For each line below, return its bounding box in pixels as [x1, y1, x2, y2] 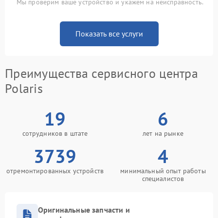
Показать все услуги [75, 29, 143, 38]
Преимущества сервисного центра [5, 65, 198, 81]
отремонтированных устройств [6, 166, 104, 175]
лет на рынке [143, 129, 183, 138]
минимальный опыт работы [120, 166, 206, 175]
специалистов [142, 174, 184, 183]
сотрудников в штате [22, 129, 88, 138]
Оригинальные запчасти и [38, 205, 130, 215]
